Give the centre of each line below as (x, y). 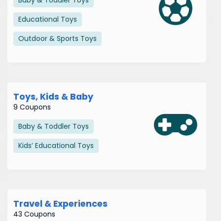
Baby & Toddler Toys (54, 126)
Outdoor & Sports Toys (57, 38)
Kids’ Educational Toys (56, 145)
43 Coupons (34, 214)
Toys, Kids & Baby (53, 96)
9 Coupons (32, 107)
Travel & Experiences (60, 203)
